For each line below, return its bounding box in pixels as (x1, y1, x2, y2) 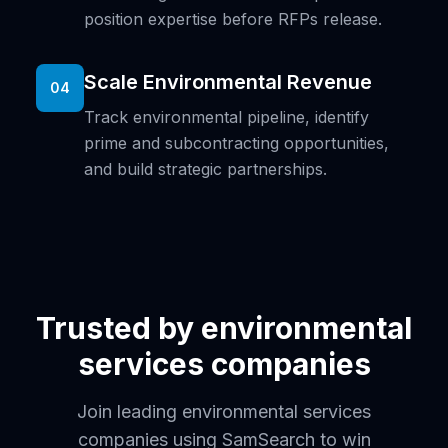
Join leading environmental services (77, 401, 371, 423)
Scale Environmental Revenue (84, 70, 372, 95)
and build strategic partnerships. (84, 159, 327, 180)
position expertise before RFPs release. (84, 9, 382, 30)
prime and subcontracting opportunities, (84, 133, 389, 154)
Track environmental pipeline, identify (84, 107, 369, 128)
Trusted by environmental (36, 310, 412, 347)
